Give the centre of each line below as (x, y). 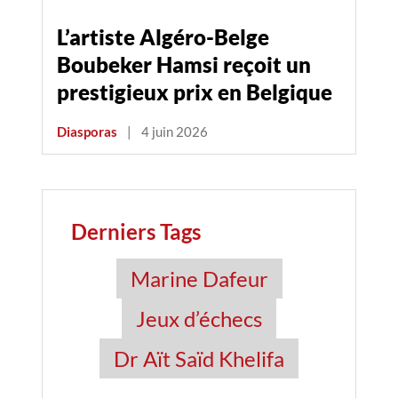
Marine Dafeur (199, 279)
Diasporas (87, 131)
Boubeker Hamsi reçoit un (184, 65)
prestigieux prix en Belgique (195, 92)
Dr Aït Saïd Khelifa (199, 358)
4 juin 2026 (175, 131)
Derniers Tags (136, 231)
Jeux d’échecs (199, 318)
